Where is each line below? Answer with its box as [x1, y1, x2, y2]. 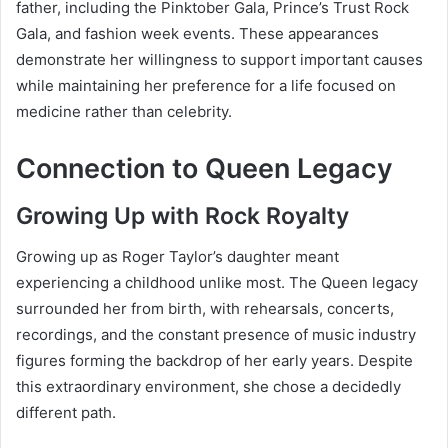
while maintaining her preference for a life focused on [16, 75, 396, 95]
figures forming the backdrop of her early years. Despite [16, 350, 413, 370]
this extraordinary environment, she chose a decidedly [16, 376, 401, 396]
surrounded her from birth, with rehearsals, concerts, [16, 298, 394, 318]
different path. [16, 402, 116, 422]
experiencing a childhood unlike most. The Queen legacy [16, 272, 418, 292]
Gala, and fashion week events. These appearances [16, 23, 379, 43]
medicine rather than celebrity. [16, 101, 232, 121]
